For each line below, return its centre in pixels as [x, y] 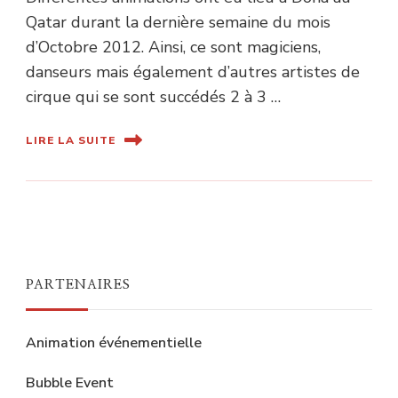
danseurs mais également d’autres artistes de [193, 72]
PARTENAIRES [78, 285]
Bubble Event [70, 383]
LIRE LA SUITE [71, 140]
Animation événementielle [114, 343]
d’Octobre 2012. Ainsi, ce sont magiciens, [173, 48]
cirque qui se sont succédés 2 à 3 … [153, 97]
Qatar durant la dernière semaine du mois [178, 23]
